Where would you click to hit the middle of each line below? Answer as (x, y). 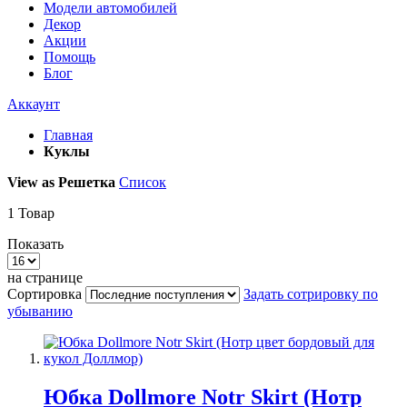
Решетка (87, 182)
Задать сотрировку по (311, 294)
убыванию (40, 311)
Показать (35, 244)
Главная (68, 135)
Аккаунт (34, 104)
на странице (45, 278)
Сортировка (45, 294)
